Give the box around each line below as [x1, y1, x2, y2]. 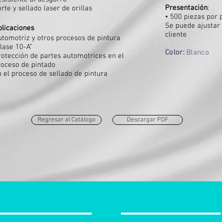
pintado [31, 60, 55, 69]
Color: [165, 48, 187, 57]
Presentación [165, 3, 208, 12]
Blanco [186, 48, 209, 57]
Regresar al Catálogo [37, 116, 96, 124]
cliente [165, 30, 187, 39]
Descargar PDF [127, 116, 168, 124]
